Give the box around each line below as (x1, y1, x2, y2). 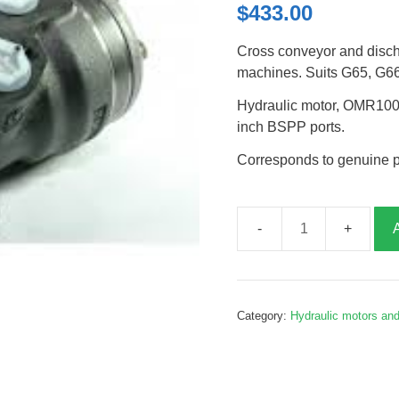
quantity (236, 358, 287, 374)
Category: (237, 308, 291, 322)
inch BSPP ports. (237, 118, 346, 134)
